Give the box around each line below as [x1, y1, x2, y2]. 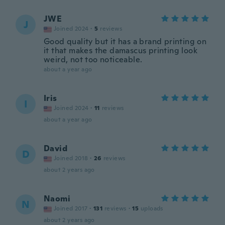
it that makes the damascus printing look [44, 45, 197, 56]
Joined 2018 [54, 154, 88, 162]
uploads [141, 204, 163, 212]
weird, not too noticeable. [44, 54, 143, 65]
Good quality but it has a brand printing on [44, 36, 207, 47]
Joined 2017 [54, 204, 88, 212]
